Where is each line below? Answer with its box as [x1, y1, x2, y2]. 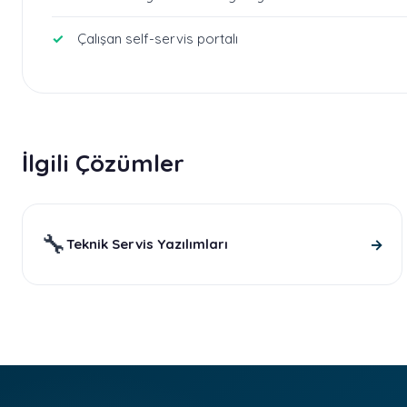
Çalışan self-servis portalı [77, 30, 238, 47]
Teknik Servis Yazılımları [66, 235, 228, 253]
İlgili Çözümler [22, 148, 184, 178]
